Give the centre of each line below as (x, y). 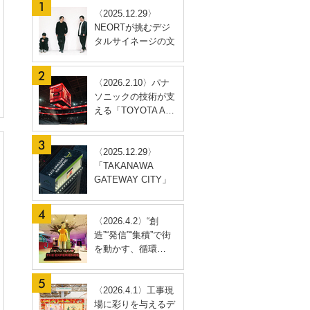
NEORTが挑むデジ (132, 27)
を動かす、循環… (130, 249)
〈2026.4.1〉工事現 (134, 290)
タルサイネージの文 (135, 41)
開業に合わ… (121, 193)
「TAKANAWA (124, 166)
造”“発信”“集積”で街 (133, 235)
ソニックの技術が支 (135, 97)
